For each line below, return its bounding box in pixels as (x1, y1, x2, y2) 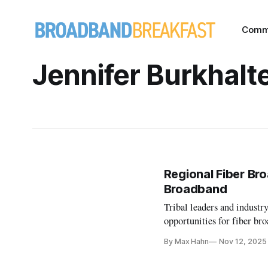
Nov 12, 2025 (219, 237, 267, 246)
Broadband (163, 182, 227, 196)
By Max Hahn (163, 237, 209, 246)
